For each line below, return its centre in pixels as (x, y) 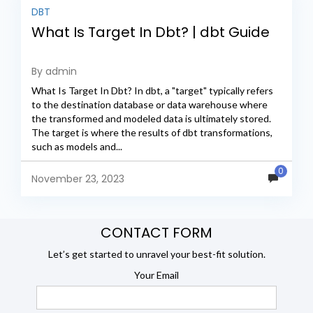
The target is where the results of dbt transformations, (152, 133)
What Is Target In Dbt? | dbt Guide (151, 32)
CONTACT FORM (156, 232)
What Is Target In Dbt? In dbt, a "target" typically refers (152, 91)
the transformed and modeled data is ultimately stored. (151, 119)
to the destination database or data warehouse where (150, 105)
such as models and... (77, 147)
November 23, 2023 (78, 179)
